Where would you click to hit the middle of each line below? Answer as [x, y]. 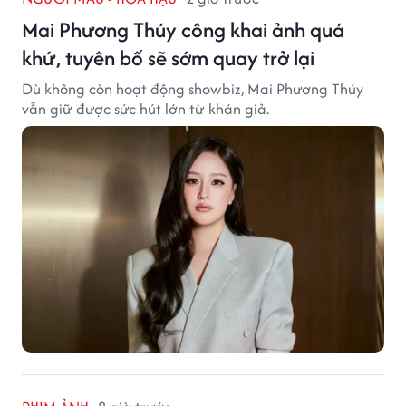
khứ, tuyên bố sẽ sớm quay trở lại [168, 57]
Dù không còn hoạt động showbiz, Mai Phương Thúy [193, 88]
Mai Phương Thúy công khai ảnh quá [183, 29]
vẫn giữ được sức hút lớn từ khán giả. [145, 108]
